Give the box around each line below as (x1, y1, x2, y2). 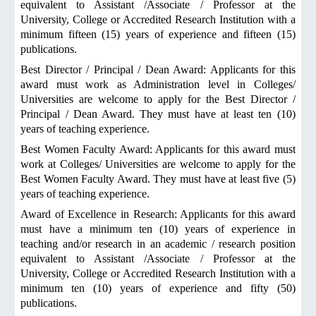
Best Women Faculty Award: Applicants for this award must (20, 143, 296, 155)
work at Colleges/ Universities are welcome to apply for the (20, 158, 296, 170)
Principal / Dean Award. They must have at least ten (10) (20, 108, 296, 120)
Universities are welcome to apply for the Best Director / (20, 93, 296, 105)
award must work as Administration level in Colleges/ (20, 78, 296, 90)
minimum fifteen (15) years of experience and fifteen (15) (20, 28, 296, 40)
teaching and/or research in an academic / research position (20, 238, 296, 250)
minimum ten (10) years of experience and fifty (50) (20, 282, 296, 294)
